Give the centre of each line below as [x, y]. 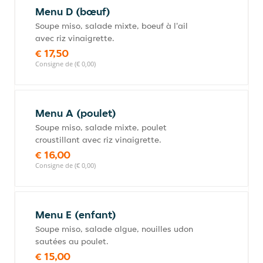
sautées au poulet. [72, 241]
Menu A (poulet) [76, 113]
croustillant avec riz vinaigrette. [98, 140]
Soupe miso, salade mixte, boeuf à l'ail [112, 26]
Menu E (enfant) [76, 215]
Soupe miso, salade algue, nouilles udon [114, 229]
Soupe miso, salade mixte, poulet [101, 127]
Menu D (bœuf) [73, 11]
